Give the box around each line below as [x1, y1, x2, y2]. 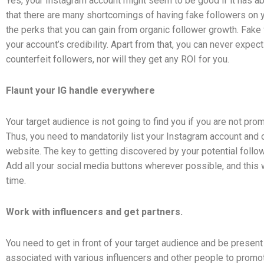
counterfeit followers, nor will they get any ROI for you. [6, 53, 232, 65]
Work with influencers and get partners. [6, 206, 185, 217]
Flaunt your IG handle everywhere [6, 84, 155, 96]
